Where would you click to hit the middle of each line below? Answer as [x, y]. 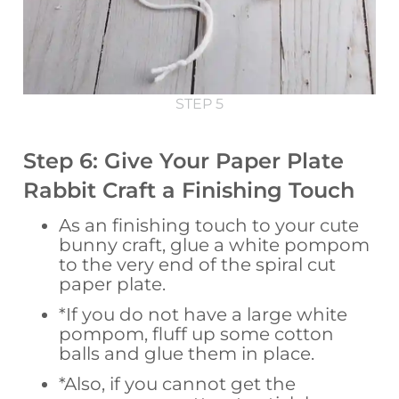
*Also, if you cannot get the [178, 383]
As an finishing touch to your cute [209, 225]
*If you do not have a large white [204, 314]
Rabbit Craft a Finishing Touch [189, 190]
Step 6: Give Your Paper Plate [184, 160]
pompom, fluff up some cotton [197, 334]
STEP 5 [199, 103]
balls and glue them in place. [187, 353]
